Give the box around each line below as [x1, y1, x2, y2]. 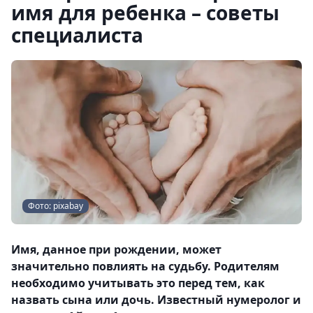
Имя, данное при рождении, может [11, 241, 221, 257]
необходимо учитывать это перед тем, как [11, 275, 265, 291]
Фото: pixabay [28, 199, 83, 212]
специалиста [11, 22, 143, 48]
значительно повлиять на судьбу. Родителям [11, 258, 279, 274]
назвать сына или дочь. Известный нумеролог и [11, 291, 301, 307]
